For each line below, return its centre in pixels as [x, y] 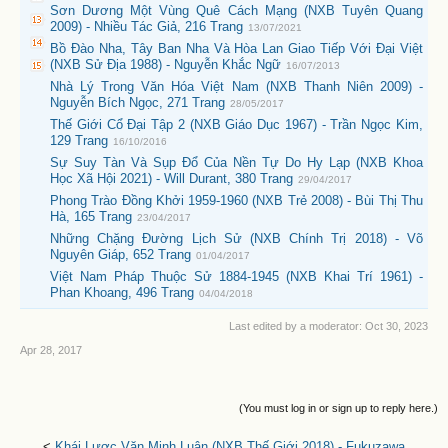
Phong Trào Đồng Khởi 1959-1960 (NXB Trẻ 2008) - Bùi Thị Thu [236, 201]
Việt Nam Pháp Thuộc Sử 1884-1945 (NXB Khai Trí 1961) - [236, 277]
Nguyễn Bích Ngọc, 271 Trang [137, 103]
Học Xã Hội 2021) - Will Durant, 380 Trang [171, 179]
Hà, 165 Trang [91, 217]
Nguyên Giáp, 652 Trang [120, 255]
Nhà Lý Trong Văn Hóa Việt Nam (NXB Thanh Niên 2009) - [236, 87]
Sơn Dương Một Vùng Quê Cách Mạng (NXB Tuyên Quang [236, 11]
